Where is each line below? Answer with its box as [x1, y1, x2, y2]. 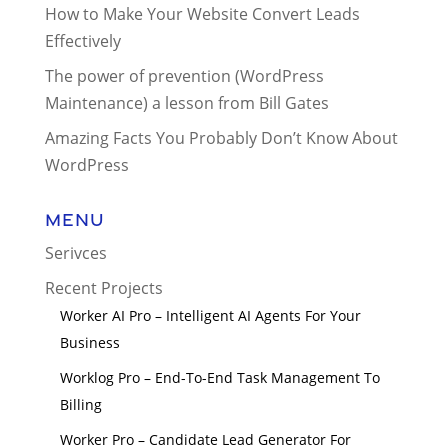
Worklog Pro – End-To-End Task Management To [59, 367, 380, 387]
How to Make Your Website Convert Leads [44, 2, 360, 25]
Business [59, 332, 120, 352]
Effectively [44, 29, 121, 52]
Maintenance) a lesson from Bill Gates [44, 91, 329, 114]
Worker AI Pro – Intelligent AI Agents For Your [59, 305, 361, 325]
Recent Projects [44, 276, 163, 299]
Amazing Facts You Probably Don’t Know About [44, 126, 398, 149]
